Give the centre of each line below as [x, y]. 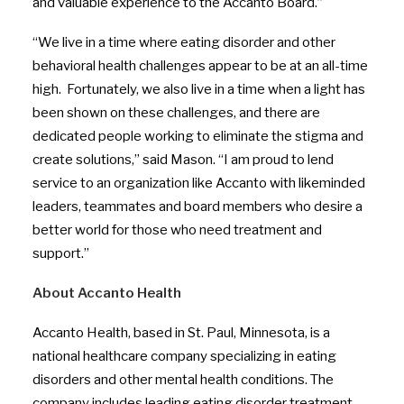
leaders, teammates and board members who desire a [197, 207]
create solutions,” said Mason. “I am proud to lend [183, 160]
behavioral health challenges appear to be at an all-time [200, 66]
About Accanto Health [107, 293]
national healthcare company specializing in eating [184, 356]
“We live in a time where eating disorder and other [184, 42]
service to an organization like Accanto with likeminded [199, 183]
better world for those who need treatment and [177, 230]
